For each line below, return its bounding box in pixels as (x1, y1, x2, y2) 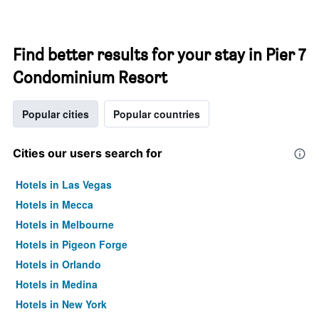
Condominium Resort (13, 67, 167, 88)
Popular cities (22, 107, 89, 121)
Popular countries (113, 107, 200, 121)
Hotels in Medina (16, 277, 98, 291)
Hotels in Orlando (16, 257, 101, 271)
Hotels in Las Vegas (16, 177, 112, 192)
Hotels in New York (16, 297, 107, 311)
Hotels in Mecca (16, 197, 93, 211)
